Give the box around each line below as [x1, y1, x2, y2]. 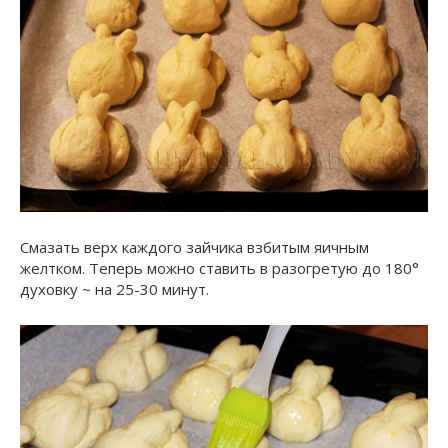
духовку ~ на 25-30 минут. [20, 278, 209, 299]
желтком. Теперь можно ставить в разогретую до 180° [20, 257, 419, 278]
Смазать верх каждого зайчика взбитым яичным [20, 236, 369, 257]
